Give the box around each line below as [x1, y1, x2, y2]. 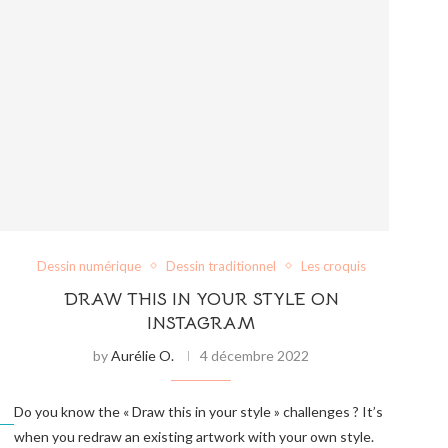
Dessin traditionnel [165, 257, 276, 274]
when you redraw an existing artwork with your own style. [13, 427, 374, 445]
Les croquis [300, 257, 366, 274]
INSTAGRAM [147, 311, 256, 334]
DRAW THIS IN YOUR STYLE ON [63, 287, 339, 310]
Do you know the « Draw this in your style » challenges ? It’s [13, 402, 383, 420]
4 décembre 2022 [200, 346, 310, 364]
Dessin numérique [36, 257, 141, 274]
